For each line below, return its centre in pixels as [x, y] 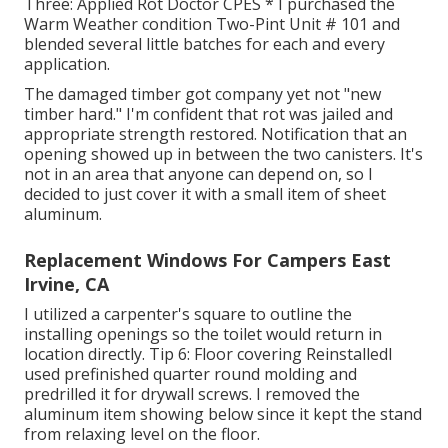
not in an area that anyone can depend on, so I [198, 174]
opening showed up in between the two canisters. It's [223, 154]
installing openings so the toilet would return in [203, 334]
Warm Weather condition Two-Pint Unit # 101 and [212, 24]
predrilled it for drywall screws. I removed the [192, 394]
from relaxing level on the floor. [142, 434]
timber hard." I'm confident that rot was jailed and [208, 114]
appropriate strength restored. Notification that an [215, 134]
